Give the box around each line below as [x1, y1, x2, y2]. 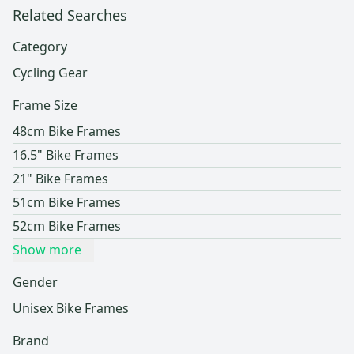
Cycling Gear [13, 64, 88, 82]
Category [13, 38, 67, 56]
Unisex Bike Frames [13, 299, 129, 318]
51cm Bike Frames [13, 194, 121, 212]
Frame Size [13, 96, 77, 115]
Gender [13, 273, 58, 292]
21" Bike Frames [13, 170, 108, 188]
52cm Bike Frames [13, 217, 121, 235]
